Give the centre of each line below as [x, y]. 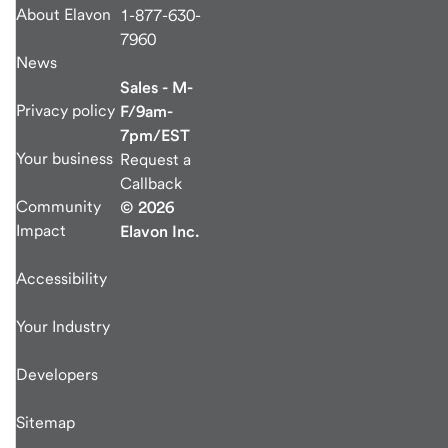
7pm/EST [155, 135]
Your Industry [63, 326]
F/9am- [146, 111]
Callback [151, 183]
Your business [64, 158]
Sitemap [45, 422]
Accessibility [61, 278]
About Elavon [63, 14]
